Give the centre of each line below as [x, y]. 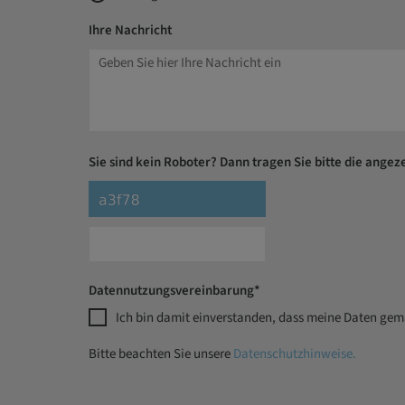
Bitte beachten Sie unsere [160, 354]
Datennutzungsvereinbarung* [174, 291]
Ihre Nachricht [130, 30]
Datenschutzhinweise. [294, 354]
